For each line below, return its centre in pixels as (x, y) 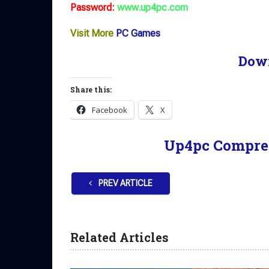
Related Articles (119, 237)
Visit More (92, 34)
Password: (92, 8)
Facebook (110, 110)
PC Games (138, 34)
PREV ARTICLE (125, 183)
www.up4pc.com (153, 8)
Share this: (91, 90)
